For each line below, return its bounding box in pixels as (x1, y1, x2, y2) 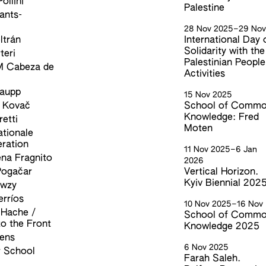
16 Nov (237, 200, 264, 208)
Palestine (184, 4, 225, 13)
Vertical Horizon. (184, 167, 259, 177)
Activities (184, 69, 226, 79)
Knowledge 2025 (184, 222, 260, 232)
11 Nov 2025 (184, 145, 231, 154)
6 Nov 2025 (184, 243, 229, 252)
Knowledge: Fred (184, 113, 259, 122)
